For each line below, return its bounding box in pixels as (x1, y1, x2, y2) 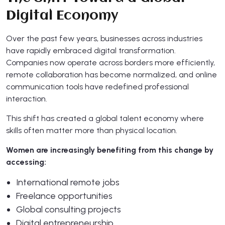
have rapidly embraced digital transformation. (6, 45, 176, 55)
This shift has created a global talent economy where (6, 113, 204, 123)
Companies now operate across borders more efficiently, (6, 57, 215, 67)
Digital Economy (6, 9, 118, 23)
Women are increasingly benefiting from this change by (6, 145, 213, 155)
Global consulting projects (16, 203, 121, 215)
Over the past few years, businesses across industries (6, 33, 202, 43)
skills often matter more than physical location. (6, 125, 177, 135)
